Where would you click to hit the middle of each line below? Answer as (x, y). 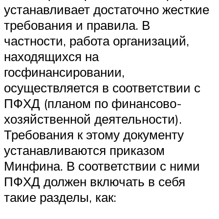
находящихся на (51, 56)
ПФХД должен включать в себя (95, 181)
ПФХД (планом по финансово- (93, 103)
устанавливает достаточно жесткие (107, 9)
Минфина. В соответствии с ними (102, 165)
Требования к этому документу (94, 134)
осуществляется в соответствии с (102, 87)
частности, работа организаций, (97, 40)
